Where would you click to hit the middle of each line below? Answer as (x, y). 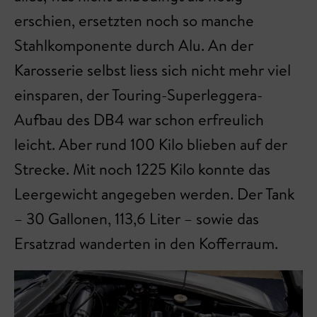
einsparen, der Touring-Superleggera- (138, 95)
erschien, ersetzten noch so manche (134, 21)
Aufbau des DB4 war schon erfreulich (139, 120)
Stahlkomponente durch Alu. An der (134, 45)
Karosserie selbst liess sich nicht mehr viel (152, 70)
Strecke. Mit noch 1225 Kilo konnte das (142, 169)
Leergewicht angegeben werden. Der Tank (155, 194)
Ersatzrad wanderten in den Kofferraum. (146, 243)
